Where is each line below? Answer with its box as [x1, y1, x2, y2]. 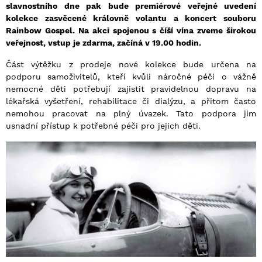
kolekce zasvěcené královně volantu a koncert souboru [6, 13, 256, 23]
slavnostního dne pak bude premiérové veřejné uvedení [6, 1, 256, 11]
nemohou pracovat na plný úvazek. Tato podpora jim [6, 109, 256, 119]
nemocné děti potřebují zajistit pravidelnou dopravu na [6, 84, 256, 94]
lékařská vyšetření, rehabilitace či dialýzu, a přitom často [6, 96, 256, 106]
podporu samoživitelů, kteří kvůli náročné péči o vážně [6, 72, 256, 82]
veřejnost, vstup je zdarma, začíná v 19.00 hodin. [6, 38, 201, 48]
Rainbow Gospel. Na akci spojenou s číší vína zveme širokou [6, 26, 256, 36]
